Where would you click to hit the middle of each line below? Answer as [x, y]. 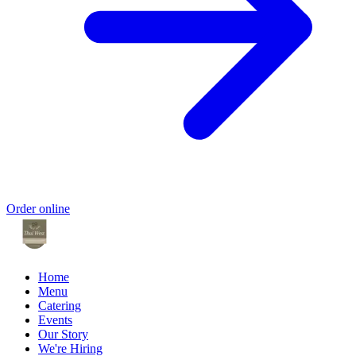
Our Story [63, 334]
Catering [60, 305]
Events [55, 319]
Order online [38, 208]
